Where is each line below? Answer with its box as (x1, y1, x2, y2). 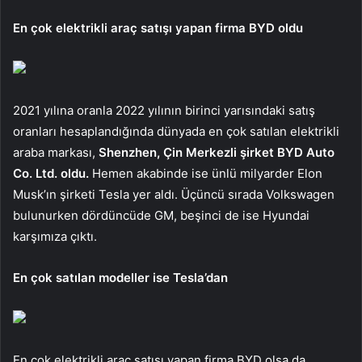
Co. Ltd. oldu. (13, 166, 92, 182)
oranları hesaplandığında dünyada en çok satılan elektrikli (13, 124, 339, 140)
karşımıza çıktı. (13, 229, 100, 245)
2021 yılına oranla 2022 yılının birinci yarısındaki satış (13, 103, 315, 119)
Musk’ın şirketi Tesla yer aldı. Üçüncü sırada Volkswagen (13, 187, 335, 203)
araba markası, (13, 145, 99, 161)
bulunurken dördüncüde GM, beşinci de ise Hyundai (13, 208, 309, 224)
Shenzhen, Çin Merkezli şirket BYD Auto (99, 145, 335, 161)
